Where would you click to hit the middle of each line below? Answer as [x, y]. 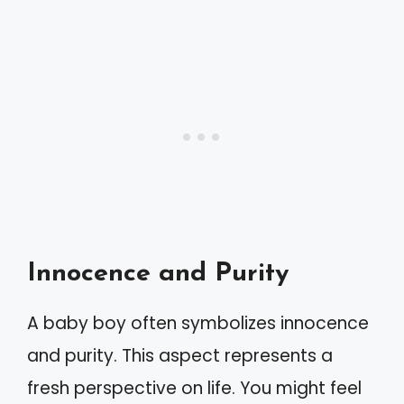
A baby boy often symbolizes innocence [198, 323]
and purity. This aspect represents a [180, 355]
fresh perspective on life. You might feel [194, 388]
